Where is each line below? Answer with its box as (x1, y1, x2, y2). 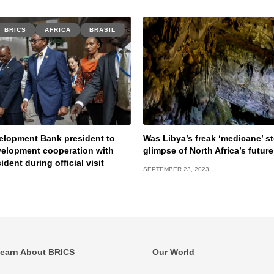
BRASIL (89, 26, 116, 34)
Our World (152, 247, 194, 257)
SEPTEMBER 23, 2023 (143, 166, 209, 173)
